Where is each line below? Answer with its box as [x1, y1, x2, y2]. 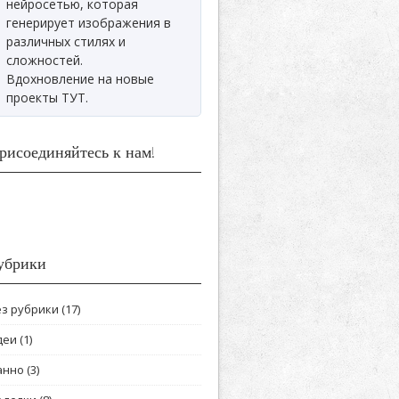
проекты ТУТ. [6, 89, 88, 106]
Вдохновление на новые [6, 70, 154, 87]
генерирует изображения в [6, 14, 171, 31]
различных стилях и [6, 33, 126, 50]
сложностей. [6, 52, 83, 69]
